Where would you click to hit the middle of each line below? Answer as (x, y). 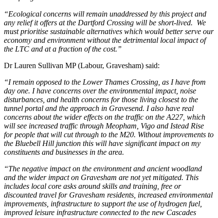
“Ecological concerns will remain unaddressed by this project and (105, 14)
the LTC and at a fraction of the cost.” (63, 49)
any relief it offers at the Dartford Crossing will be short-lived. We (105, 22)
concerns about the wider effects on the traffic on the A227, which (105, 117)
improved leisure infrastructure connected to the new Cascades (100, 212)
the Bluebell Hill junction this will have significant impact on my (102, 143)
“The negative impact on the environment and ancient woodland (103, 168)
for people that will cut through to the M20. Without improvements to (109, 134)
